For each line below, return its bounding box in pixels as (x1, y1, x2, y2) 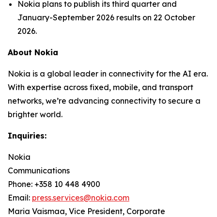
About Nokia (8, 47, 58, 57)
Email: (8, 193, 32, 202)
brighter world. (8, 109, 62, 119)
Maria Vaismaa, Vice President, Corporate (8, 206, 165, 216)
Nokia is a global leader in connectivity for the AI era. (8, 69, 208, 78)
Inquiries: (8, 131, 46, 140)
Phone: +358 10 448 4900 (8, 179, 100, 189)
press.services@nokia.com (32, 193, 129, 202)
